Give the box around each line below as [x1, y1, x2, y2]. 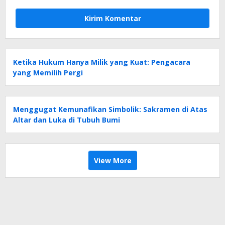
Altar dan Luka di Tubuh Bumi [13, 115, 120, 125]
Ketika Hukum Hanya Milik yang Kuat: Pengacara [13, 57, 190, 67]
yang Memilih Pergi [13, 68, 83, 78]
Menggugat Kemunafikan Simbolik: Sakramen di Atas [13, 104, 207, 115]
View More [93, 156, 132, 166]
